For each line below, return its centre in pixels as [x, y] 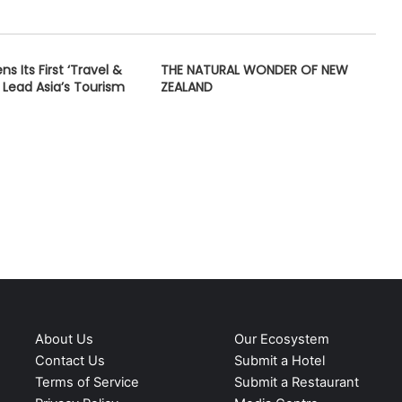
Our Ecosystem [281, 340]
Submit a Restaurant [296, 383]
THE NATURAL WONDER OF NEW [254, 70]
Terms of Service [87, 383]
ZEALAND [186, 87]
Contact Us [70, 361]
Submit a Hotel [279, 361]
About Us [64, 340]
